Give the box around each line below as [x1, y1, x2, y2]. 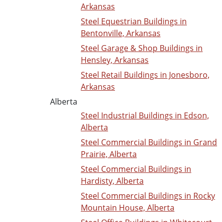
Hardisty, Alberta [81, 175, 144, 187]
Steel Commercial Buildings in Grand [81, 137, 217, 148]
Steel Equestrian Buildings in [81, 16, 187, 27]
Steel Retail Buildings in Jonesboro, [81, 69, 210, 81]
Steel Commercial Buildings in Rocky [81, 190, 215, 202]
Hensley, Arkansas [81, 55, 149, 66]
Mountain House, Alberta [81, 202, 174, 214]
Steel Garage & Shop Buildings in [81, 43, 203, 54]
